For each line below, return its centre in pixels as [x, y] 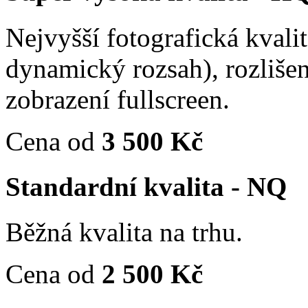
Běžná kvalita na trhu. [124, 232]
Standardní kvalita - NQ [146, 187]
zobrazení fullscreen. [118, 99]
